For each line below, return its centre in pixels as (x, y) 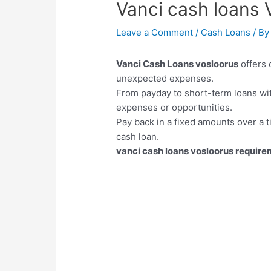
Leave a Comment (155, 33)
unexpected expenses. (165, 79)
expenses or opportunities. (175, 108)
